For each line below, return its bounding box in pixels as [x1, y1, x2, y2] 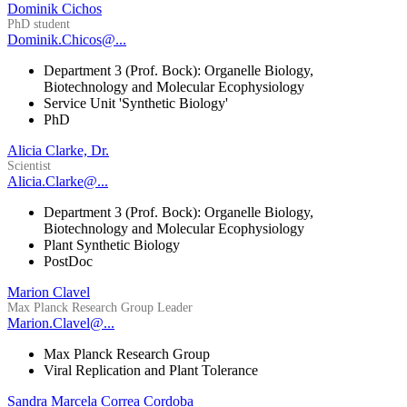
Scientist [7, 159, 51, 174]
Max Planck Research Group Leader [7, 301, 193, 315]
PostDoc [44, 253, 93, 270]
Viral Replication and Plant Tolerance [44, 362, 258, 379]
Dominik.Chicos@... [7, 32, 126, 48]
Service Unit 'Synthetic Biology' [44, 95, 228, 112]
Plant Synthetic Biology [44, 237, 180, 253]
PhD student [7, 17, 70, 32]
